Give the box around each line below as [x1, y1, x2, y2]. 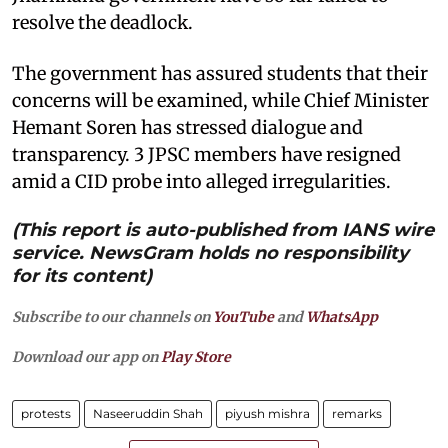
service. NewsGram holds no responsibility [12, 242, 409, 265]
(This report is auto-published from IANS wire [12, 219, 434, 242]
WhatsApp [306, 308, 378, 327]
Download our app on [12, 348, 161, 367]
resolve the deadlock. [12, 11, 193, 35]
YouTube [213, 308, 274, 327]
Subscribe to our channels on [12, 308, 213, 327]
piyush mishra [225, 406, 310, 422]
